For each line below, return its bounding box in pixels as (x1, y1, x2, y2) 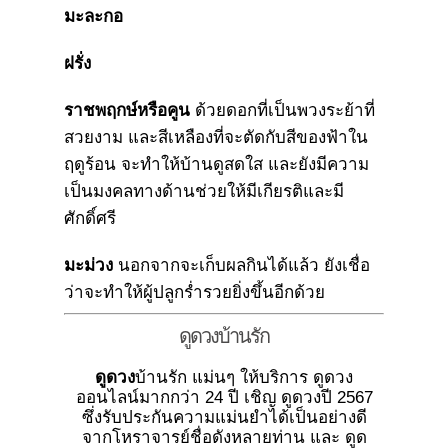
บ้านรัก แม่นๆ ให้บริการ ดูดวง (135, 367, 353, 387)
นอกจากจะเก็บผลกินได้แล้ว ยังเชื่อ (113, 255, 370, 275)
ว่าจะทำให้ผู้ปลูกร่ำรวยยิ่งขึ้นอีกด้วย (64, 282, 325, 302)
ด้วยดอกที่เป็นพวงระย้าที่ (190, 100, 375, 120)
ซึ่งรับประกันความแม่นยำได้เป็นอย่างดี (81, 407, 367, 427)
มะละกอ (64, 6, 123, 26)
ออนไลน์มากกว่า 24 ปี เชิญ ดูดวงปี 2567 (75, 387, 373, 407)
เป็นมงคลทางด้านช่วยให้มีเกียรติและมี (64, 181, 344, 201)
